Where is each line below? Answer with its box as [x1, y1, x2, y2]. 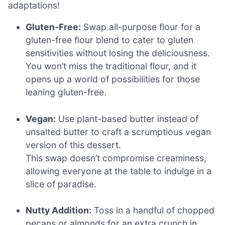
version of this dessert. [26, 139, 122, 150]
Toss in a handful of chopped [91, 204, 215, 215]
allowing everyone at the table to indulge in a [26, 165, 212, 176]
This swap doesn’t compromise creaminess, [26, 152, 207, 163]
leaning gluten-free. [26, 87, 107, 98]
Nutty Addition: [26, 204, 92, 215]
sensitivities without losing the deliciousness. [26, 48, 210, 59]
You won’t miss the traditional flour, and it [26, 61, 197, 72]
